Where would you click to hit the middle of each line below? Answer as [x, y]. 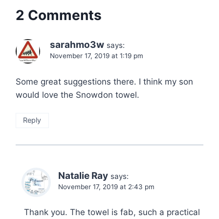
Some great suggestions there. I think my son [104, 81]
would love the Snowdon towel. [77, 95]
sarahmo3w [77, 44]
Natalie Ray [83, 175]
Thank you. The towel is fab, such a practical [112, 212]
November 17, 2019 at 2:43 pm [106, 186]
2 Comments [59, 15]
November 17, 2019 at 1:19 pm [97, 55]
